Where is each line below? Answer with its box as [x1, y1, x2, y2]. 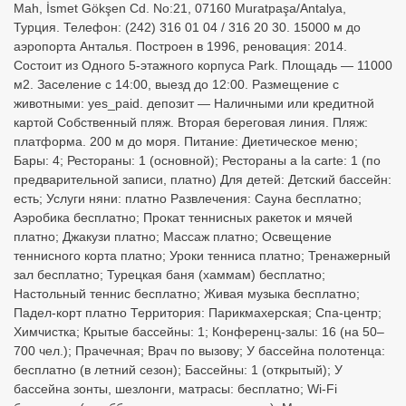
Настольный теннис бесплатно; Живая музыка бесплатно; [14, 286, 360, 301]
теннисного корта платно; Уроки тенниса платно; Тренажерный [14, 248, 391, 263]
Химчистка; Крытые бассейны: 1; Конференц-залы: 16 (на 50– [14, 324, 384, 339]
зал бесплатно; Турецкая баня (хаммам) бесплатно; [14, 267, 325, 282]
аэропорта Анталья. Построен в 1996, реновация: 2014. [14, 39, 347, 53]
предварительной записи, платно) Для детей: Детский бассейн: [14, 172, 391, 187]
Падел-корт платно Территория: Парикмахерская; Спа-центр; [14, 305, 382, 320]
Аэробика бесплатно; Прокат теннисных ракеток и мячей [14, 210, 353, 225]
